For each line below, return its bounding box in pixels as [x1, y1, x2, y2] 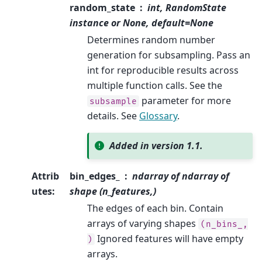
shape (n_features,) [70, 184, 156, 198]
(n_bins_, [201, 219, 248, 229]
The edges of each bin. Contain [87, 201, 223, 215]
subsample [89, 96, 137, 106]
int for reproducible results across [87, 63, 239, 77]
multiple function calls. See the [87, 78, 222, 92]
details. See [87, 109, 139, 122]
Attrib [32, 169, 59, 182]
